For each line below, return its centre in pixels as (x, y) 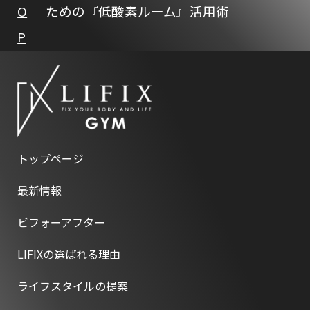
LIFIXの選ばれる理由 (69, 254)
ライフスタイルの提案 (73, 285)
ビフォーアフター (61, 222)
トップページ (51, 158)
